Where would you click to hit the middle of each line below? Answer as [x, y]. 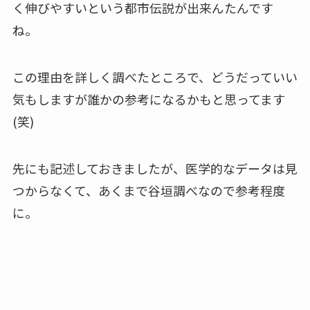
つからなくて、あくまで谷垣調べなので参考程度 [148, 190]
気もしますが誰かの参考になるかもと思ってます [148, 99]
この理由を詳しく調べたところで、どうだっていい [155, 77]
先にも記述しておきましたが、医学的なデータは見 [155, 168]
